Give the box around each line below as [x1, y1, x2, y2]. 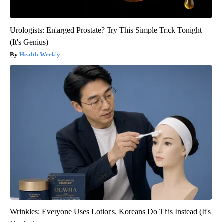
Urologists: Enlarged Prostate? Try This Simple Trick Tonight [10, 25, 202, 34]
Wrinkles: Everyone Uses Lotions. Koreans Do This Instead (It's [10, 207, 211, 216]
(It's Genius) [10, 37, 48, 46]
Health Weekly [19, 50, 60, 58]
